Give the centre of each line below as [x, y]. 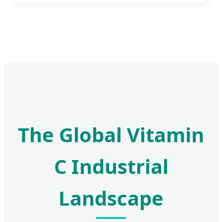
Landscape [111, 198]
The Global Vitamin [111, 135]
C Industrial [111, 166]
